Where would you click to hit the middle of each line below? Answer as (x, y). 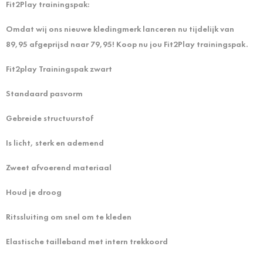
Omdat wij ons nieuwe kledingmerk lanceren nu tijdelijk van (120, 28)
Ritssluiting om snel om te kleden (69, 216)
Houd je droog (34, 192)
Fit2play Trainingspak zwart (59, 68)
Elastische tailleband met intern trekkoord (87, 241)
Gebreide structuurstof (50, 118)
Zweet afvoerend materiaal (59, 167)
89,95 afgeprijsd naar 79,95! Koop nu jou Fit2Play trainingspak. (127, 44)
